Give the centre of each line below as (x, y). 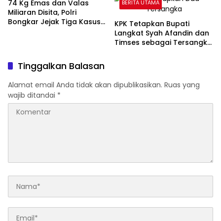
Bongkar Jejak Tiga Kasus (54, 22)
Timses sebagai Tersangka (163, 43)
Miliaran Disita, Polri (42, 13)
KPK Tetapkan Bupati (152, 24)
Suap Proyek (137, 52)
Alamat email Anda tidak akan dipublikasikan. (85, 85)
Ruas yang (182, 85)
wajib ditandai (33, 95)
